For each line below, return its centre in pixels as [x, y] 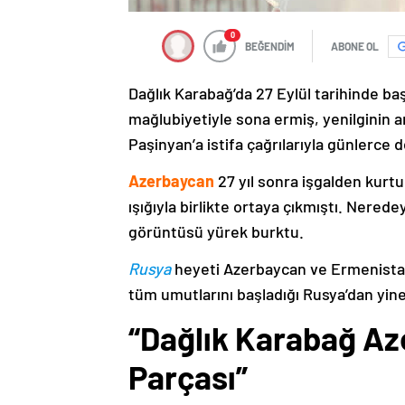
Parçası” [188, 377]
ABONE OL [355, 47]
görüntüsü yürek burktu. [216, 232]
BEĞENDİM [270, 47]
